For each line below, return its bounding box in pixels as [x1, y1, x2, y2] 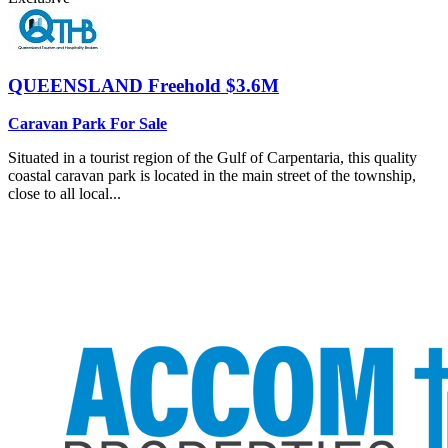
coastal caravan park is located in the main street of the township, [8, 167, 416, 185]
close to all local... [8, 185, 121, 203]
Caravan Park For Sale [8, 115, 167, 133]
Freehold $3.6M [148, 74, 279, 96]
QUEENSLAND [8, 74, 148, 96]
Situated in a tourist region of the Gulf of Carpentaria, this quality [8, 149, 417, 167]
